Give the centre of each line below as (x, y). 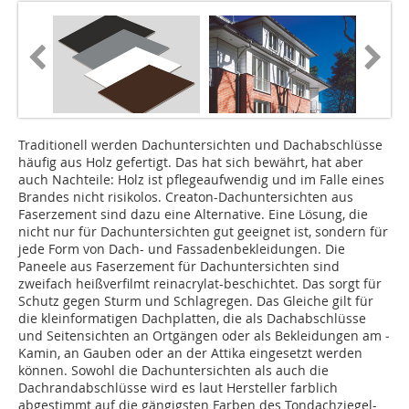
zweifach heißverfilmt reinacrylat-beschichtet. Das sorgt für (200, 284)
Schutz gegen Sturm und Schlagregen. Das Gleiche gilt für (196, 301)
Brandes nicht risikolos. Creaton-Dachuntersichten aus (186, 197)
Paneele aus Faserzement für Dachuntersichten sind (179, 267)
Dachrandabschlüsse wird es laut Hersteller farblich (178, 388)
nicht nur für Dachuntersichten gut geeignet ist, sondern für (203, 232)
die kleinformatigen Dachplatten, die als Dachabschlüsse (192, 319)
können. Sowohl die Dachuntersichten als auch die (173, 371)
